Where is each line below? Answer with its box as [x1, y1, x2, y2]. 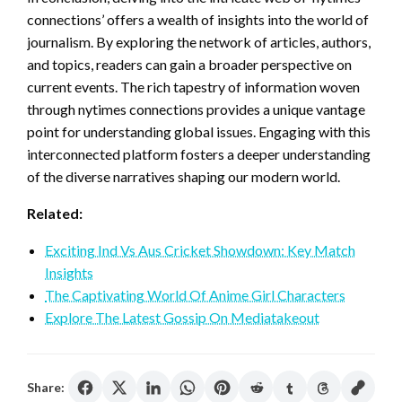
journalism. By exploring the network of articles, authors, [27, 33, 371, 51]
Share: [27, 380, 65, 396]
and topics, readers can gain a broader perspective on [27, 56, 352, 74]
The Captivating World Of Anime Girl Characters [45, 286, 345, 304]
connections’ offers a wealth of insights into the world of [27, 11, 369, 29]
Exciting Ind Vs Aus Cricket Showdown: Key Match [45, 241, 355, 259]
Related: [27, 205, 83, 223]
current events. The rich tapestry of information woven [27, 78, 360, 96]
